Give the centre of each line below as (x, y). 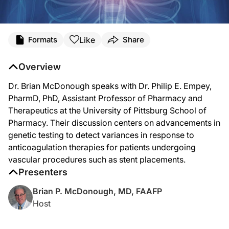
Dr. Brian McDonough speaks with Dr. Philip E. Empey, (110, 86)
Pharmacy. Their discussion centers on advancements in (114, 122)
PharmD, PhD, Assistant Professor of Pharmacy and (105, 98)
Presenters (43, 172)
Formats (43, 40)
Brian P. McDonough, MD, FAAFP (97, 191)
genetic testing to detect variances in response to (101, 135)
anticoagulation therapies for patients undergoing (102, 147)
